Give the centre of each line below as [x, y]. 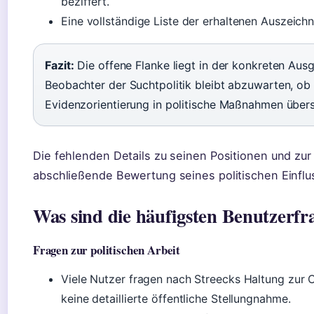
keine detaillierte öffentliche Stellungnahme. [176, 299]
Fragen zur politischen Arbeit [107, 250]
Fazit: [60, 66]
